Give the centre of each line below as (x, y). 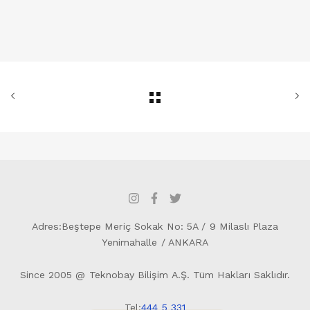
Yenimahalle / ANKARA (155, 242)
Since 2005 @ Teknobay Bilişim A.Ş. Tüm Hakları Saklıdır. (155, 275)
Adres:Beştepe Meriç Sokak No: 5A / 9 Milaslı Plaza (155, 226)
